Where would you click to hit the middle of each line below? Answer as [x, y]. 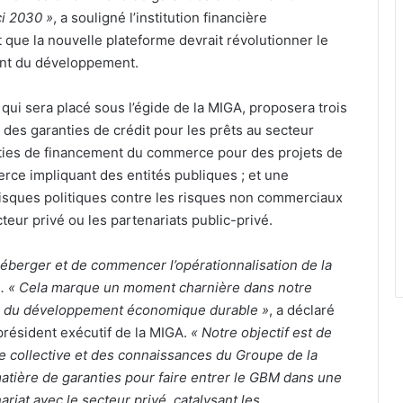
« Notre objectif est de [261, 332]
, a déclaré [302, 309]
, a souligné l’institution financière [160, 17]
